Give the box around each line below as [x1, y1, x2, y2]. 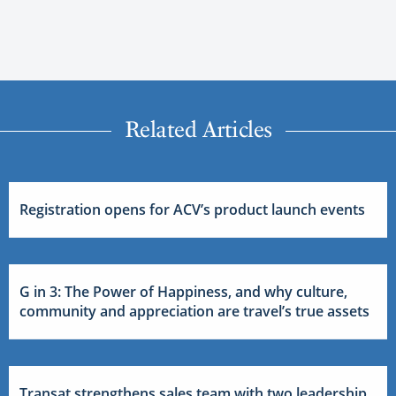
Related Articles [124, 115, 272, 142]
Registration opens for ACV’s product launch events [19, 199, 365, 219]
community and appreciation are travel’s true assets [19, 301, 369, 321]
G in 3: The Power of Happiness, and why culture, [19, 281, 347, 301]
